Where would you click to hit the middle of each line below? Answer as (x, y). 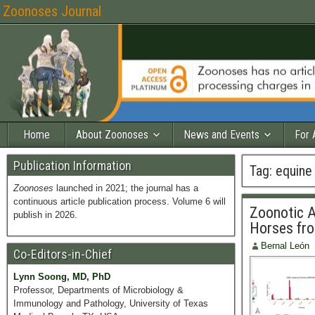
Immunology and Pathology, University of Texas (111, 303)
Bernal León (285, 246)
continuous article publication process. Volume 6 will (120, 201)
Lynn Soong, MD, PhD (62, 277)
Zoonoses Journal (52, 11)
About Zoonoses (112, 135)
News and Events (221, 135)
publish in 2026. (45, 215)
